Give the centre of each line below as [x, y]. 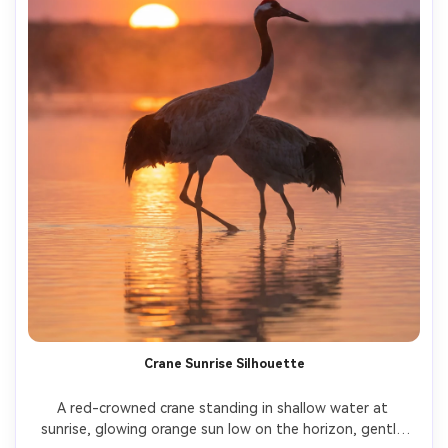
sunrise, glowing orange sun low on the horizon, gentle [222, 429]
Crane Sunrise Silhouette [224, 364]
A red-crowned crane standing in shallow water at [222, 408]
